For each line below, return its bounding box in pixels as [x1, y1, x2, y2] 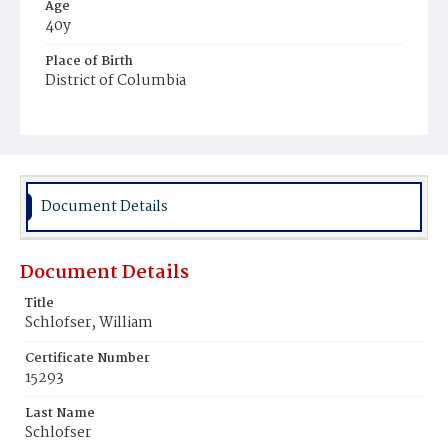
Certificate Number [25, 348, 150, 369]
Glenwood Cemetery [55, 127, 180, 148]
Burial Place [45, 106, 123, 127]
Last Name [25, 403, 95, 424]
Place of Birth [45, 51, 133, 72]
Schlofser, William [25, 311, 153, 335]
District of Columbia [45, 69, 186, 93]
